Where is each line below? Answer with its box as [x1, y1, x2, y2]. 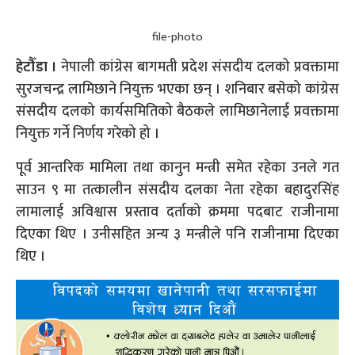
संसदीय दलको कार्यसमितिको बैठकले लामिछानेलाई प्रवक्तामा [16, 100, 339, 124]
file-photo [152, 27, 203, 48]
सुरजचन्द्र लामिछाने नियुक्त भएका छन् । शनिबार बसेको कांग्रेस [16, 78, 339, 102]
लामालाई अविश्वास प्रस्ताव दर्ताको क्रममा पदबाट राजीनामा [16, 200, 339, 225]
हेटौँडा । [16, 55, 57, 80]
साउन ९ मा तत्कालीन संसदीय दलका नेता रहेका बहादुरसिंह [16, 178, 339, 203]
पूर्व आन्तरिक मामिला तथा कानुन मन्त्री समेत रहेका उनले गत [16, 156, 339, 181]
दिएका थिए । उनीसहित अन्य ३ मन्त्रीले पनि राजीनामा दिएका [16, 223, 339, 247]
